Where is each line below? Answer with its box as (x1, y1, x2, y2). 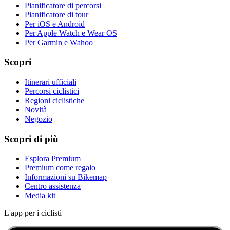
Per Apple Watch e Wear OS (25, 28, 117, 37)
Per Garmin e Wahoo (25, 37, 93, 47)
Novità (25, 105, 47, 114)
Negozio (25, 114, 52, 123)
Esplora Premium (25, 154, 81, 163)
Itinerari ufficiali (25, 77, 76, 86)
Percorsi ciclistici (25, 86, 79, 95)
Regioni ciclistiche (25, 95, 84, 105)
